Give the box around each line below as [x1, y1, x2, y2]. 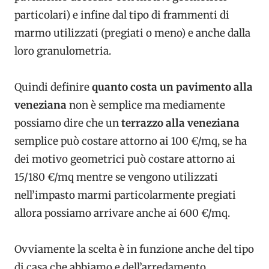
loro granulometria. [14, 44, 111, 58]
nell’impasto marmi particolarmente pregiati [14, 189, 236, 202]
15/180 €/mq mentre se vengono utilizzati [14, 171, 218, 184]
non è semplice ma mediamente [69, 98, 225, 112]
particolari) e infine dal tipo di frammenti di [14, 8, 229, 22]
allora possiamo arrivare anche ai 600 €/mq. [14, 207, 230, 220]
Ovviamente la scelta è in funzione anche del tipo [14, 243, 254, 256]
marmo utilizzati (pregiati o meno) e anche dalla [14, 26, 250, 40]
